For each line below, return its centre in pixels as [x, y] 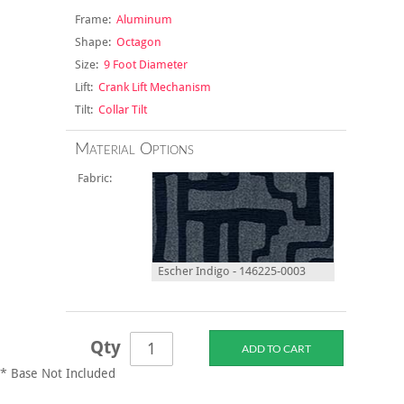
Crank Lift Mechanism [151, 87]
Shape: [92, 42]
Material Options [134, 150]
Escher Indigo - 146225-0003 [229, 271]
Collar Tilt [119, 110]
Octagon [136, 42]
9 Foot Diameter [142, 65]
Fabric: [97, 179]
